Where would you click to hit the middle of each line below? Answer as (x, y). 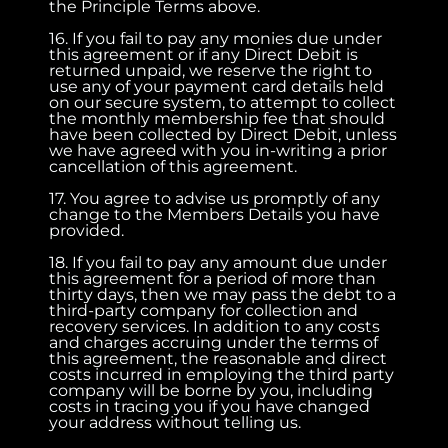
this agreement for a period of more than (213, 278)
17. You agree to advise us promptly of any (215, 198)
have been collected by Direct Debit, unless (223, 134)
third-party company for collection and (204, 310)
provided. (87, 230)
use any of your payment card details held (217, 86)
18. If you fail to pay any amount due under (218, 262)
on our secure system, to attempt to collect (223, 102)
